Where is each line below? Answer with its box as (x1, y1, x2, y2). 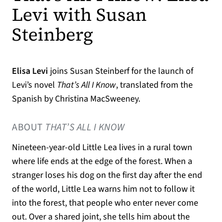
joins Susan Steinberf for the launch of (48, 65, 193, 77)
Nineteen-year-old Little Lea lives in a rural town (12, 141, 192, 154)
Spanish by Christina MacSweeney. (12, 93, 140, 105)
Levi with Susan (12, 2, 147, 27)
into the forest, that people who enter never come (12, 197, 198, 209)
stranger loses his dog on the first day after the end (12, 169, 202, 181)
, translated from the (116, 79, 193, 91)
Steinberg (12, 22, 93, 47)
